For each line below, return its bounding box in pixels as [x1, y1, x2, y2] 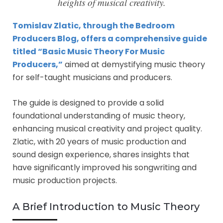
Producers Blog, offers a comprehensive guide [12, 32, 207, 44]
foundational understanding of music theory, [12, 110, 185, 121]
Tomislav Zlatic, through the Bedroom [12, 19, 175, 31]
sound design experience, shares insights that [12, 148, 190, 160]
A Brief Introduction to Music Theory [12, 200, 200, 213]
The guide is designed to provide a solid [12, 97, 164, 109]
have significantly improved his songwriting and [12, 161, 197, 173]
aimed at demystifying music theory [63, 58, 205, 70]
